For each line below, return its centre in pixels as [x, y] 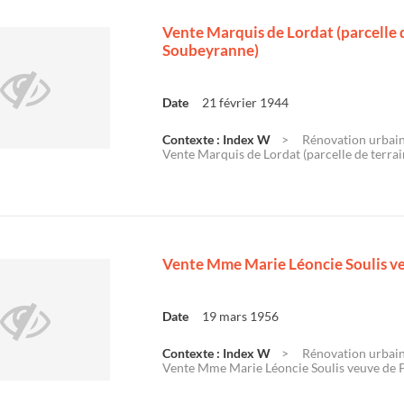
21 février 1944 [245, 102]
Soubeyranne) [211, 50]
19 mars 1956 [240, 316]
